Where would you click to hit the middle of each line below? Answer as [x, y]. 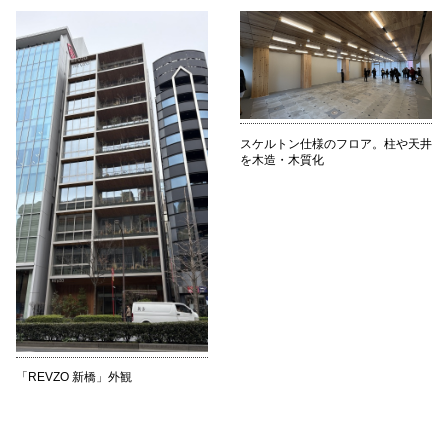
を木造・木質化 [282, 159]
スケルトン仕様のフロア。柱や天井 [336, 143]
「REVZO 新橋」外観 [74, 376]
